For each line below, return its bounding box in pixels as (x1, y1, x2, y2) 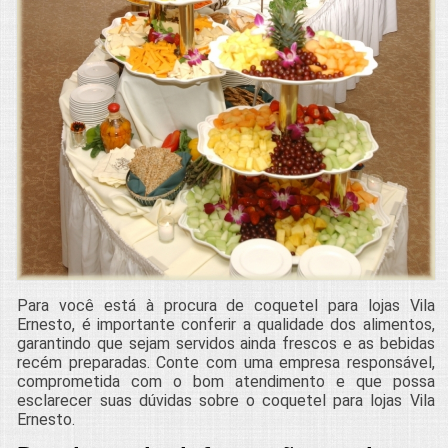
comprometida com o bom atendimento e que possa (17, 371, 435, 391)
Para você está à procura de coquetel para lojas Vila (17, 295, 435, 315)
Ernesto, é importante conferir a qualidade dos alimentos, (17, 314, 435, 334)
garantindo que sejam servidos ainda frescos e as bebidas (17, 333, 435, 353)
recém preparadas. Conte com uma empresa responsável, (17, 352, 435, 372)
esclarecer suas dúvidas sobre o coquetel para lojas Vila (17, 390, 435, 410)
